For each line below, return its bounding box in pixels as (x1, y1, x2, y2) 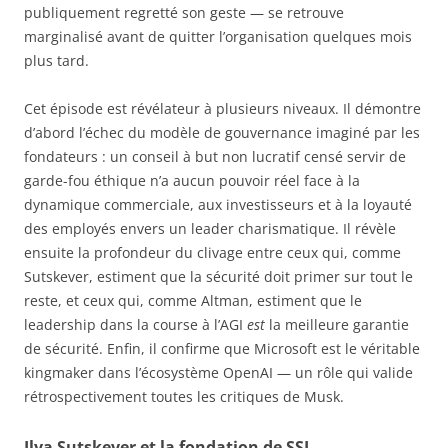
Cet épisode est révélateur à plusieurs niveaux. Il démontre (24, 99, 421, 119)
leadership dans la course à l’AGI (24, 315, 247, 335)
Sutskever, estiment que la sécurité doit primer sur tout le (24, 267, 413, 287)
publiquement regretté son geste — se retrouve (24, 3, 344, 23)
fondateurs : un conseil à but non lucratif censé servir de (24, 147, 406, 167)
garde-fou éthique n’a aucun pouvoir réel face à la (24, 171, 360, 191)
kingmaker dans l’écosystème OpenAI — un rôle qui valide (24, 363, 413, 383)
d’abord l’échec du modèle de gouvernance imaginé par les (24, 123, 420, 143)
